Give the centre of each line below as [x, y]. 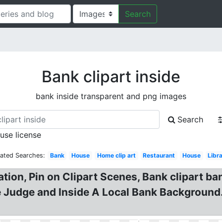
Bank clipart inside [111, 77]
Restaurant [159, 155]
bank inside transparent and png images [111, 96]
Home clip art [116, 155]
